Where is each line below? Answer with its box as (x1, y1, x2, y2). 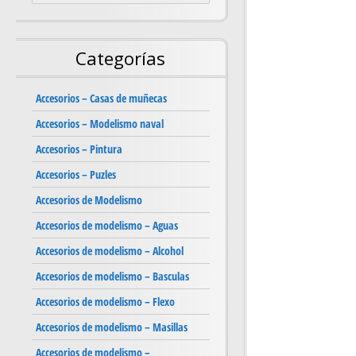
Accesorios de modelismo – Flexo (36, 294, 175, 310)
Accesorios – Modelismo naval (36, 116, 164, 132)
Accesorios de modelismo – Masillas (36, 319, 188, 335)
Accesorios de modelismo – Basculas (36, 269, 189, 284)
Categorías (75, 46, 166, 71)
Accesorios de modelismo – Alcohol (36, 243, 184, 259)
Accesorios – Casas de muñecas (36, 91, 167, 106)
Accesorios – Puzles (36, 167, 116, 183)
